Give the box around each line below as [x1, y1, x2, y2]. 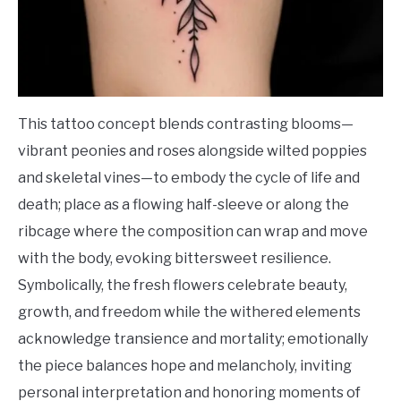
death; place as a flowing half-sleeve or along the [18, 195, 349, 213]
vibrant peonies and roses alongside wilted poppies [18, 141, 367, 159]
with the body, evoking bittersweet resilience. [18, 249, 331, 267]
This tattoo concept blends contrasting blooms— [18, 115, 354, 132]
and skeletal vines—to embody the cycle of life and [18, 168, 360, 186]
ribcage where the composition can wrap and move [18, 222, 368, 240]
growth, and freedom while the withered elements [18, 303, 361, 320]
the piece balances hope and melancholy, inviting [18, 356, 352, 374]
